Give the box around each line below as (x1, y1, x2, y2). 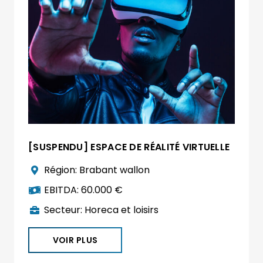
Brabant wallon (79, 163, 150, 177)
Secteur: (44, 203, 85, 217)
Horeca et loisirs (85, 203, 159, 217)
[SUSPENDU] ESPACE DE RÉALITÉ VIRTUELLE (28, 140, 230, 154)
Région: (44, 163, 80, 177)
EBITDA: (44, 183, 82, 197)
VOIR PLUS (52, 234, 98, 247)
